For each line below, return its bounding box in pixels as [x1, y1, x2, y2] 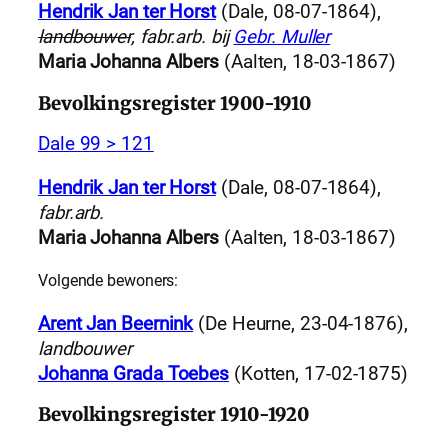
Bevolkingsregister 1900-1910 [38, 91, 312, 115]
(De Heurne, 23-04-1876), [193, 312, 408, 335]
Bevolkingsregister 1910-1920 [38, 403, 310, 427]
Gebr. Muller [233, 26, 331, 49]
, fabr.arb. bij [131, 26, 234, 49]
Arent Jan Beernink [38, 312, 194, 335]
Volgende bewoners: [38, 271, 179, 291]
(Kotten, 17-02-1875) [229, 362, 408, 385]
